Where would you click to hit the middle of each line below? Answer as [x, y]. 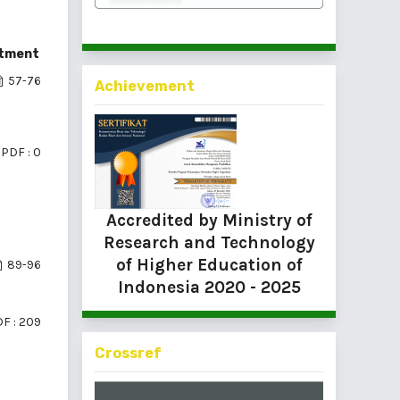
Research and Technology [209, 242]
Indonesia [158, 287]
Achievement [145, 86]
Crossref [128, 353]
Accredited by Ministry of [209, 220]
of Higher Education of [209, 264]
